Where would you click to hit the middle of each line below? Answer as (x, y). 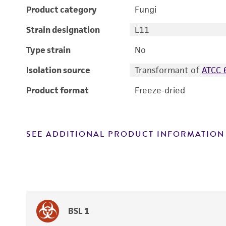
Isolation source (58, 70)
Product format (58, 90)
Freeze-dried (160, 90)
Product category (62, 10)
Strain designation (63, 30)
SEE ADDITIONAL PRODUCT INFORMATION (125, 134)
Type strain (48, 50)
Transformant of (168, 70)
